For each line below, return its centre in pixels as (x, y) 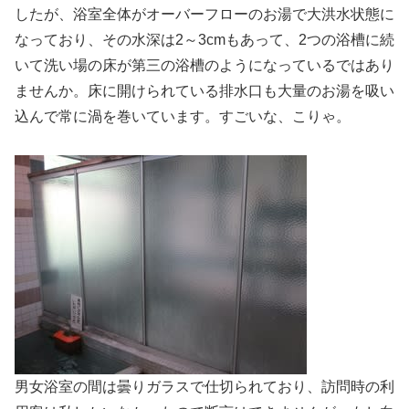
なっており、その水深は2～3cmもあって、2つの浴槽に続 (204, 39)
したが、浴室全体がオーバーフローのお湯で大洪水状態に (204, 14)
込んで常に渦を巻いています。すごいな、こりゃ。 (183, 116)
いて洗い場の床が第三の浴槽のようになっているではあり (204, 65)
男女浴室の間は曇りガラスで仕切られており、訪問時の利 (204, 387)
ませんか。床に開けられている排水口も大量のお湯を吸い (204, 90)
